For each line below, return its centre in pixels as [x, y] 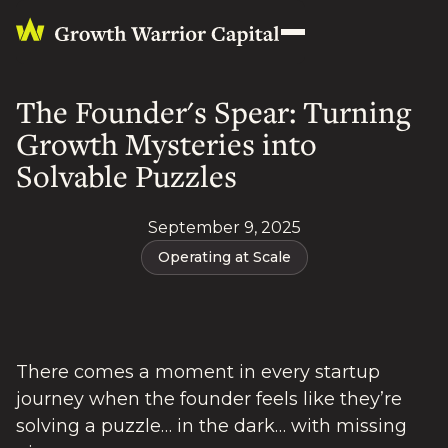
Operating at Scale [224, 257]
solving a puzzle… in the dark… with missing [211, 426]
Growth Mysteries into [166, 144]
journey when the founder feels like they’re [209, 399]
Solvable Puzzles [126, 176]
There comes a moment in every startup [198, 372]
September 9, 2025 [224, 227]
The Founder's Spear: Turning [213, 112]
